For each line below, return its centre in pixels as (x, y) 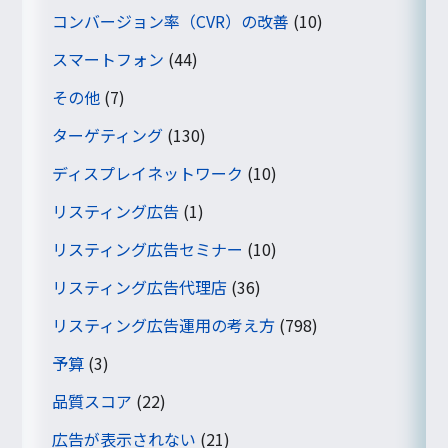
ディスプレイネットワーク (148, 172)
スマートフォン (108, 58)
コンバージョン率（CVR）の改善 (171, 20)
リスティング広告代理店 (140, 286)
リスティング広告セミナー (148, 248)
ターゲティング (108, 134)
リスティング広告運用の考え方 (164, 324)
